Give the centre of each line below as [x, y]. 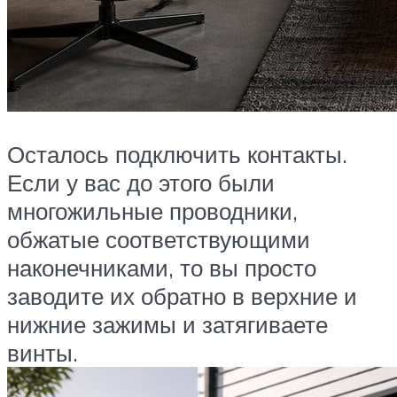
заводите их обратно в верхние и [182, 296]
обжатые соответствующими [159, 239]
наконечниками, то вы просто [162, 267]
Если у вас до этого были [141, 182]
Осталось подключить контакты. [177, 154]
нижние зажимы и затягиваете [167, 324]
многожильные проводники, [152, 210]
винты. [43, 352]
